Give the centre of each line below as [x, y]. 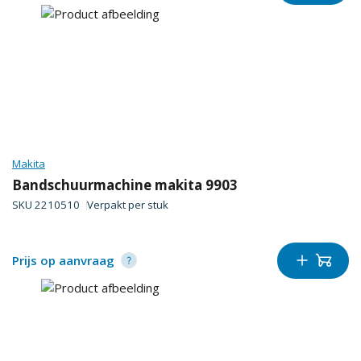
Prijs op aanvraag [63, 261]
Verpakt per [117, 205]
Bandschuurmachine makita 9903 [125, 185]
